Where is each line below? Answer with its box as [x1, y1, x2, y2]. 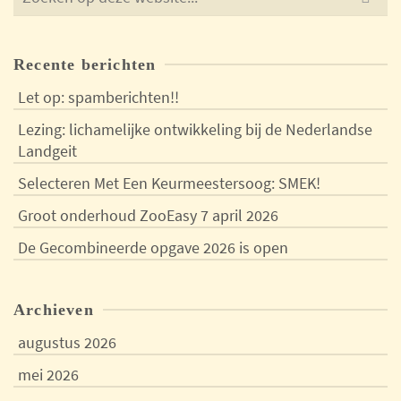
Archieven [13, 301, 94, 319]
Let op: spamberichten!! [18, 87, 179, 107]
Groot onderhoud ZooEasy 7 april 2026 [18, 205, 278, 226]
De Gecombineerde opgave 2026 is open [18, 237, 288, 258]
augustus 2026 [18, 332, 116, 353]
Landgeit [18, 141, 77, 161]
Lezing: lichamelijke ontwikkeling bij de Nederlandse [18, 119, 372, 140]
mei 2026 [18, 364, 79, 385]
